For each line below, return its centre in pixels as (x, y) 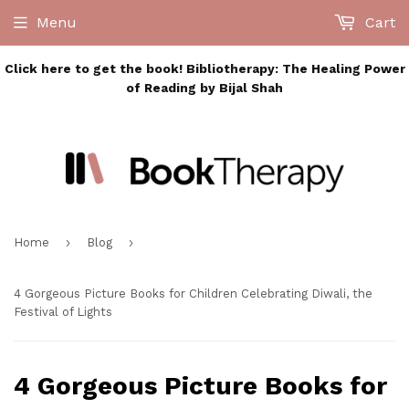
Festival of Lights (63, 312)
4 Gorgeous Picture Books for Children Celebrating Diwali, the (193, 294)
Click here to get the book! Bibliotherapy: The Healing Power (204, 68)
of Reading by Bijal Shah (204, 88)
